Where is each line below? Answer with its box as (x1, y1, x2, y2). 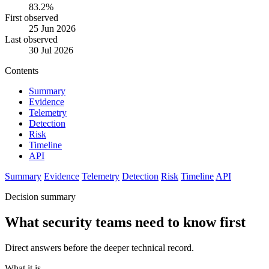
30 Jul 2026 (29, 45, 73, 56)
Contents (5, 65, 38, 76)
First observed (5, 13, 58, 23)
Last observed (5, 34, 58, 45)
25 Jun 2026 (29, 23, 76, 34)
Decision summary (5, 192, 76, 202)
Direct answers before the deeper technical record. (5, 243, 194, 253)
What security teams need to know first (5, 214, 246, 231)
